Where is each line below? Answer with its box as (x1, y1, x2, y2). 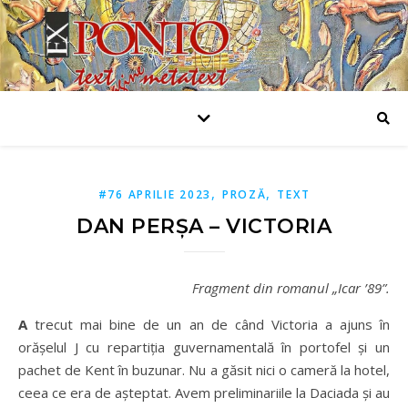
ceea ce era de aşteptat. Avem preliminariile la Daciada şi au (18, 383, 390, 402)
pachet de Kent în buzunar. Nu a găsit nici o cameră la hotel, (18, 361, 390, 379)
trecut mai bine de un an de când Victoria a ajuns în (35, 315, 391, 333)
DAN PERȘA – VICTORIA (76, 214, 331, 239)
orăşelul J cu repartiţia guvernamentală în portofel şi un (18, 338, 390, 356)
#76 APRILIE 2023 (97, 187, 211, 202)
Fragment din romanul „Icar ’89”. (199, 279, 390, 297)
